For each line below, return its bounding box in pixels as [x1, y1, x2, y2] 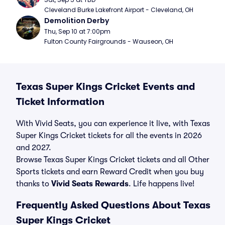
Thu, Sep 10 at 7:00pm [44, 27, 110, 36]
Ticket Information [16, 96, 104, 107]
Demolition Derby [44, 16, 109, 26]
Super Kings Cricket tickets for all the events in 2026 [16, 131, 202, 140]
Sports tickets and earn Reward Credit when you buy [16, 167, 204, 176]
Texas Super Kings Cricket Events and [16, 81, 195, 92]
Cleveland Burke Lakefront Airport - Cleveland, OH [44, 6, 193, 14]
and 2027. [16, 143, 51, 152]
